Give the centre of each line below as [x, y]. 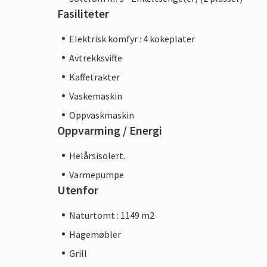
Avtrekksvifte [96, 58]
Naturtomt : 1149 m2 [112, 215]
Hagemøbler [95, 234]
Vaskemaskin [96, 96]
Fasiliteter [83, 13]
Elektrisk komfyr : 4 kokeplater [132, 38]
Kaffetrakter [94, 77]
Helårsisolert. [97, 155]
